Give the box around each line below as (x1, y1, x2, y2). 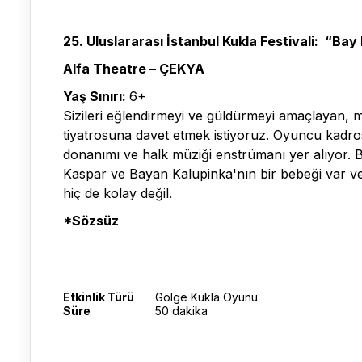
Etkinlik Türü (63, 290, 134, 304)
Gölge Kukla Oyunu (155, 290, 258, 304)
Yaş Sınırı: (63, 88, 129, 104)
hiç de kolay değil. (63, 185, 172, 201)
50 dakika (155, 304, 208, 318)
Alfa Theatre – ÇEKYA (63, 61, 204, 77)
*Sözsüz (63, 213, 119, 229)
